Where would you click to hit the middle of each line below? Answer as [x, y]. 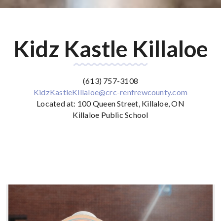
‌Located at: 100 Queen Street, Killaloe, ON [110, 104]
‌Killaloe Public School [110, 115]
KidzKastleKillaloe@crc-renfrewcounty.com [110, 92]
